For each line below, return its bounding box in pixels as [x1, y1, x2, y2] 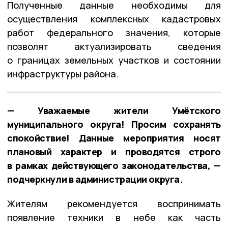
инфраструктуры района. [7, 67, 119, 80]
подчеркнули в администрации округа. [7, 173, 183, 185]
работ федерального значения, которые [7, 26, 221, 39]
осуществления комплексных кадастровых [7, 12, 221, 25]
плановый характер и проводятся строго [7, 145, 221, 158]
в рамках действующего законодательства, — [7, 159, 221, 172]
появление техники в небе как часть [7, 211, 221, 223]
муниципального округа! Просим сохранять [7, 118, 221, 130]
